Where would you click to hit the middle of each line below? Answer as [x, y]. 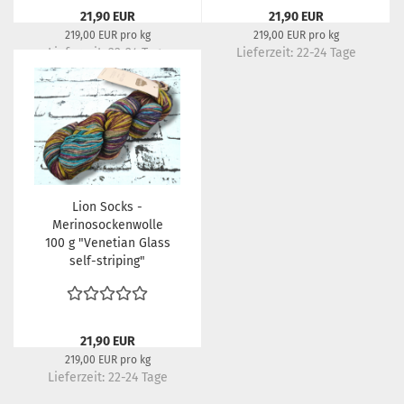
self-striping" [107, 261]
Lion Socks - [107, 207]
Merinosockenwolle [107, 225]
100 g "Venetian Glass [107, 243]
